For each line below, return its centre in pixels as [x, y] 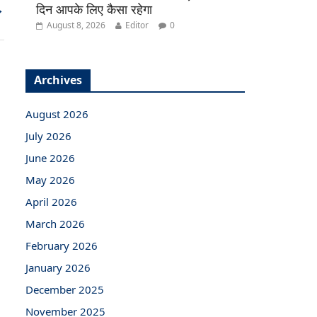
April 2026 [51, 201]
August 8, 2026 [76, 25]
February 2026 [62, 245]
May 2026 [50, 179]
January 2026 [58, 267]
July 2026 [48, 136]
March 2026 [55, 223]
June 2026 [50, 157]
